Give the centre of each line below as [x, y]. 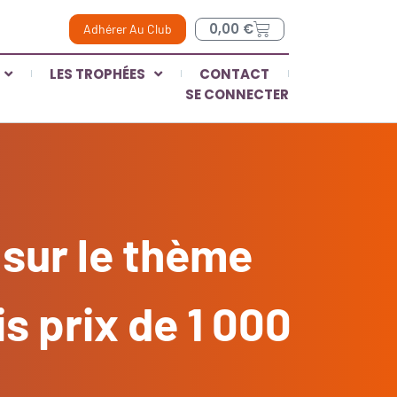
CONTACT [235, 74]
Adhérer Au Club [128, 29]
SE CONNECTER [237, 94]
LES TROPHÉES [98, 74]
